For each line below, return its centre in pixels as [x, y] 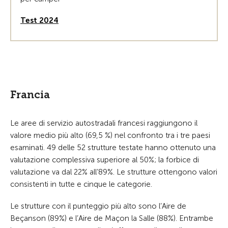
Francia [30, 95]
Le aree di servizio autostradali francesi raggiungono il [104, 123]
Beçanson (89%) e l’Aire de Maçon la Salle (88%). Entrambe [112, 218]
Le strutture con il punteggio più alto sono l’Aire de [98, 206]
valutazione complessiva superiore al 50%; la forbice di [105, 160]
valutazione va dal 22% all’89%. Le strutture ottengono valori [114, 172]
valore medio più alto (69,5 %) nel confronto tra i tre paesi [110, 135]
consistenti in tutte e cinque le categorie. [81, 184]
